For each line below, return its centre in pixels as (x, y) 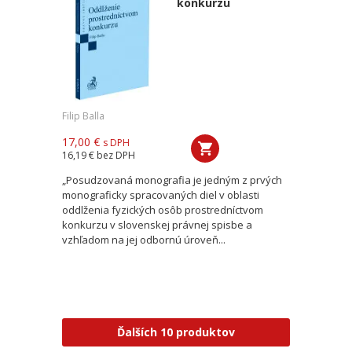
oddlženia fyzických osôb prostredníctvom (163, 210)
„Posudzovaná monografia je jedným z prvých (172, 180)
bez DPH (116, 155)
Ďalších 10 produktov (176, 332)
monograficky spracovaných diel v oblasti (161, 195)
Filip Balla (83, 116)
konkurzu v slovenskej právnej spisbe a (157, 225)
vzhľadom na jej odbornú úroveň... (144, 240)
